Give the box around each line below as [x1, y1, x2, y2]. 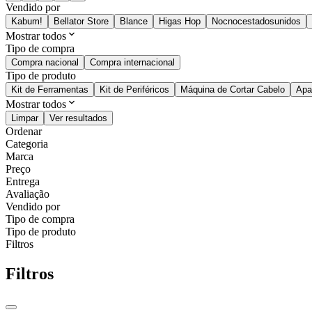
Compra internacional [90, 57, 175, 68]
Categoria [6, 138, 48, 150]
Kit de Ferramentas [11, 84, 88, 95]
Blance [120, 16, 148, 27]
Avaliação [6, 188, 49, 201]
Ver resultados [49, 113, 107, 124]
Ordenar [6, 125, 42, 138]
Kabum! [11, 16, 42, 27]
